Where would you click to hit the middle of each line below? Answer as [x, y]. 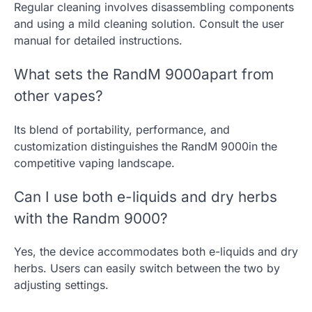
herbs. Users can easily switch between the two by [147, 268]
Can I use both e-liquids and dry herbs [146, 196]
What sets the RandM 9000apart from [144, 74]
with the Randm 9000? [91, 218]
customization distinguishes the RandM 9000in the [146, 146]
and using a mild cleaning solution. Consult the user [149, 24]
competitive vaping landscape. [94, 163]
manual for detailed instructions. [98, 41]
